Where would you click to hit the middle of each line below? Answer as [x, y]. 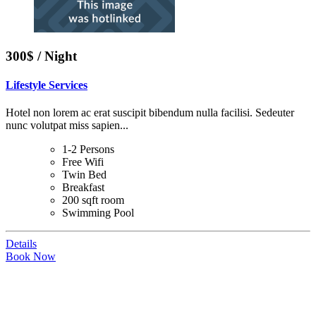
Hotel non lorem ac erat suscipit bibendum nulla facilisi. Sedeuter [150, 113]
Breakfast [83, 188]
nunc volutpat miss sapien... [67, 126]
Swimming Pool [98, 213]
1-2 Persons [88, 150]
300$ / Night [41, 56]
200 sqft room [93, 200]
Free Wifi [83, 162]
